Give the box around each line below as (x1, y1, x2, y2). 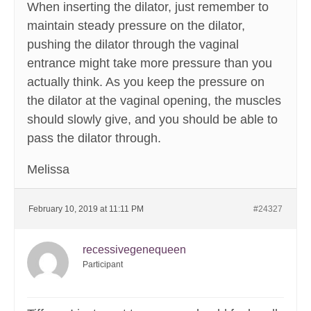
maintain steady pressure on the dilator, (27, 19, 245, 33)
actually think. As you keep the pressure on (27, 75, 264, 90)
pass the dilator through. (27, 131, 161, 146)
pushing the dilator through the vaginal (27, 37, 239, 52)
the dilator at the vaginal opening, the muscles (27, 94, 281, 108)
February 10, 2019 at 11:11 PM (28, 204, 144, 215)
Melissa (27, 162, 69, 177)
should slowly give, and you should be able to (27, 112, 278, 127)
